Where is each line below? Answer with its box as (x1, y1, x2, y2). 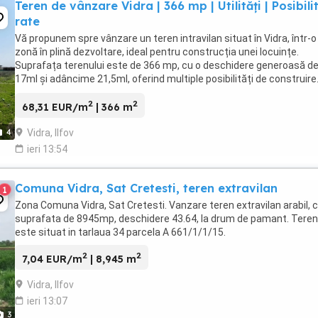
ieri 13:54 (27, 143, 67, 155)
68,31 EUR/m (22, 100, 88, 114)
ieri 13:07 (27, 295, 67, 307)
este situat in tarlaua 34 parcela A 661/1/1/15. (15, 226, 226, 238)
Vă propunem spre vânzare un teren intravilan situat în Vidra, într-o (15, 33, 317, 45)
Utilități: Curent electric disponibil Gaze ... (15, 87, 199, 99)
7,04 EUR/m (22, 252, 82, 265)
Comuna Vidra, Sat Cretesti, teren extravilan (15, 180, 278, 195)
